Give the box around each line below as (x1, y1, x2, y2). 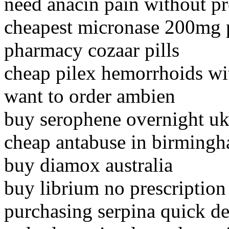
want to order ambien (4, 85, 175, 107)
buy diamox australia (4, 154, 173, 176)
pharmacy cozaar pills (4, 39, 179, 61)
